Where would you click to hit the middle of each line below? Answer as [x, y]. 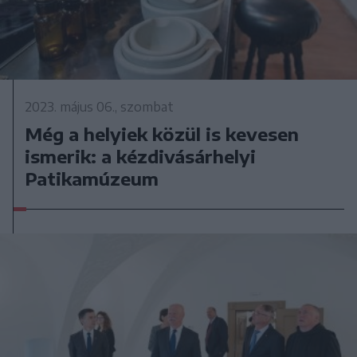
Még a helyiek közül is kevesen [162, 133]
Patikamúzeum [92, 178]
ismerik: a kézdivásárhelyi [141, 156]
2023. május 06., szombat [100, 106]
